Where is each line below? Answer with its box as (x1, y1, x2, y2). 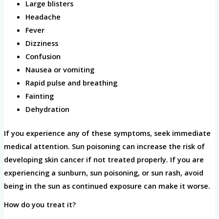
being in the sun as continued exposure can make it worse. (3, 180, 212, 191)
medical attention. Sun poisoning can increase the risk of (3, 141, 205, 151)
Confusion (25, 51, 61, 62)
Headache (25, 12, 61, 22)
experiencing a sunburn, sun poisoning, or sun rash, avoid (3, 167, 203, 177)
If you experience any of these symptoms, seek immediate (3, 128, 211, 138)
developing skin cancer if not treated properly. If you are (3, 154, 204, 164)
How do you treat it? (3, 199, 76, 209)
